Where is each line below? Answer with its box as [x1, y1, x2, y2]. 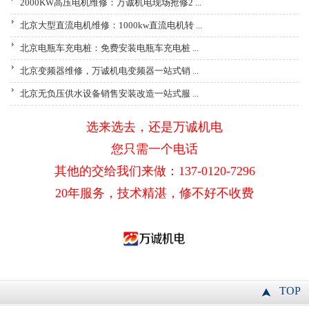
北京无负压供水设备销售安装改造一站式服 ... [20, 88, 199, 99]
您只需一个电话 [111, 142, 198, 156]
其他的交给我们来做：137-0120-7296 [54, 164, 255, 178]
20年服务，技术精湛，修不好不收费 [55, 186, 254, 200]
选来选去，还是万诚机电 [86, 120, 223, 134]
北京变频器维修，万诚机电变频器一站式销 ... [20, 66, 199, 76]
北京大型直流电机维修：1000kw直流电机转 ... [20, 20, 202, 30]
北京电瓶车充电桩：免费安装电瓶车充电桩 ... [20, 43, 199, 53]
